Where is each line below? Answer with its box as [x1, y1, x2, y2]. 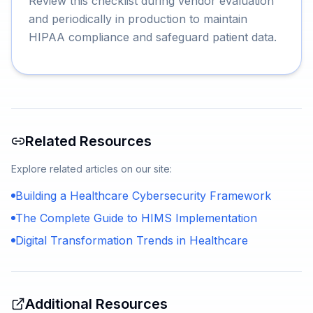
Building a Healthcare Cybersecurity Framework [15, 189, 271, 203]
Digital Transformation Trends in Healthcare [15, 233, 248, 247]
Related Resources [25, 133, 152, 150]
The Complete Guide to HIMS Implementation [15, 211, 257, 225]
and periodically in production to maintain [29, 12, 247, 26]
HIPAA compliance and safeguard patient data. [29, 30, 277, 44]
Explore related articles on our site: [11, 163, 172, 175]
